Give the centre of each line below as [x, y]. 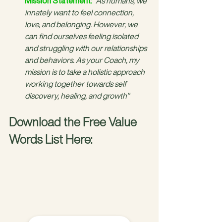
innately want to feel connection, [80, 13]
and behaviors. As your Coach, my [83, 60]
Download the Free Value [74, 122]
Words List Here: [51, 139]
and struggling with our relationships [86, 48]
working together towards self [76, 84]
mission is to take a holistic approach [85, 72]
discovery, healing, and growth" [77, 96]
